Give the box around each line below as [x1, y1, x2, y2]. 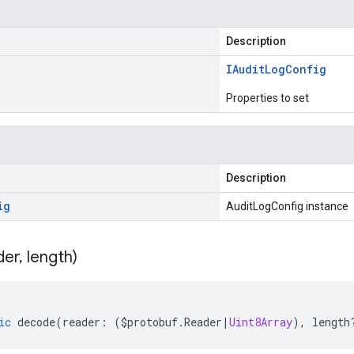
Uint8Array [229, 314, 292, 330]
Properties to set [226, 92, 309, 104]
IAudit [226, 62, 265, 77]
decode [17, 314, 55, 330]
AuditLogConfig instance [226, 200, 348, 213]
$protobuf [121, 314, 178, 330]
